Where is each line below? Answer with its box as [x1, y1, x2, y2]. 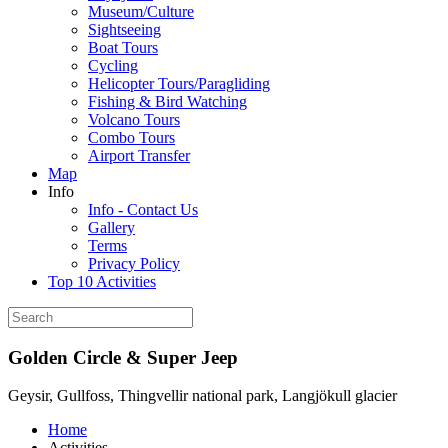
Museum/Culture [88, 3, 194, 20]
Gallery [88, 219, 135, 236]
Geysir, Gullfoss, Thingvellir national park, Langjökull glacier [8, 387, 397, 405]
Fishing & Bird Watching [88, 93, 247, 110]
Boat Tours [88, 39, 158, 56]
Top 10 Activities [48, 273, 156, 290]
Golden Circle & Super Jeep [8, 346, 238, 368]
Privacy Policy [88, 255, 180, 272]
